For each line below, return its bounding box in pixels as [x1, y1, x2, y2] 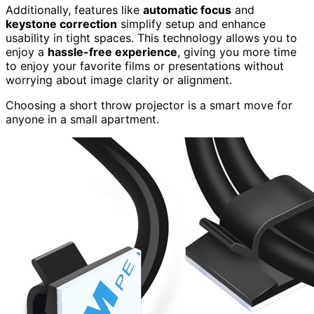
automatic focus [143, 3, 231, 18]
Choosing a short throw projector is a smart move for [6, 98, 292, 113]
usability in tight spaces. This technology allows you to [6, 31, 297, 46]
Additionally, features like [6, 3, 143, 18]
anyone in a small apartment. [6, 112, 159, 127]
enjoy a [6, 45, 48, 60]
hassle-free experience [48, 45, 177, 60]
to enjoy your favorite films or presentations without [6, 59, 284, 74]
